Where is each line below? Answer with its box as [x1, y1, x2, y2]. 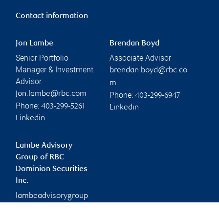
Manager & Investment [16, 65, 93, 75]
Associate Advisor [109, 53, 171, 63]
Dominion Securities [16, 165, 88, 174]
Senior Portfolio [16, 53, 68, 63]
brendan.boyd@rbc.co [109, 66, 187, 75]
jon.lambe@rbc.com [16, 90, 87, 99]
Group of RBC [16, 153, 64, 162]
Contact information [16, 12, 88, 21]
